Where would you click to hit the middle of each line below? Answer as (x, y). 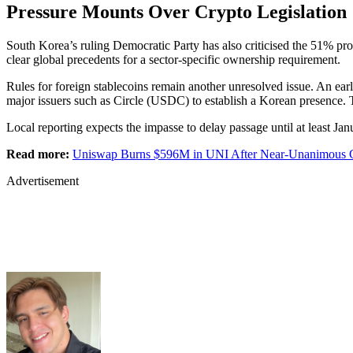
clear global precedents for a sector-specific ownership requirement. (173, 59)
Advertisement (43, 180)
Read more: (38, 154)
